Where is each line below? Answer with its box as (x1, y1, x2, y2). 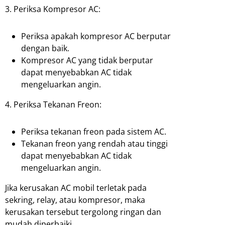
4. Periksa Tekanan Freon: (5, 98, 101, 110)
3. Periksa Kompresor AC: (5, 3, 100, 15)
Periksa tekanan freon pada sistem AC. (21, 126, 166, 137)
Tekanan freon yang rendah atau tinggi (21, 138, 168, 149)
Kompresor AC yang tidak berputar (21, 54, 153, 66)
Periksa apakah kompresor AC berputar (21, 30, 171, 42)
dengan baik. (21, 42, 69, 54)
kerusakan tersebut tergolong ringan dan (5, 206, 161, 217)
